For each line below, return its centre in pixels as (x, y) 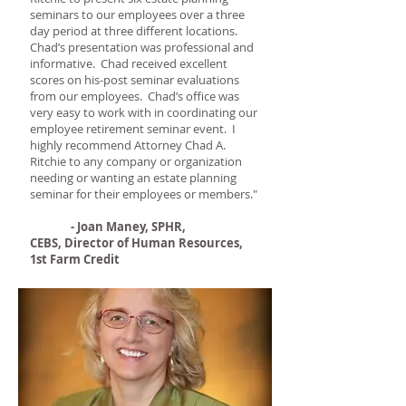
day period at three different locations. (135, 31)
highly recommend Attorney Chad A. (128, 145)
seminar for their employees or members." (144, 194)
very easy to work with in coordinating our (144, 112)
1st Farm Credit (75, 259)
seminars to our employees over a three (137, 14)
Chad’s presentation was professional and (142, 47)
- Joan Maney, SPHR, (124, 227)
